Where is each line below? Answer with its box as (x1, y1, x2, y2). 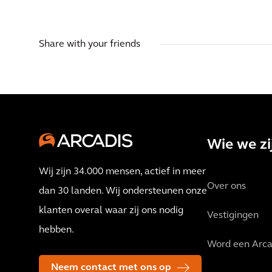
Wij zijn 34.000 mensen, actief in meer (39, 167, 206, 177)
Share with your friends (39, 39, 140, 50)
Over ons (207, 182, 246, 192)
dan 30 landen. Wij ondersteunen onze (39, 186, 207, 197)
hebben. (39, 225, 74, 236)
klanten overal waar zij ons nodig (39, 206, 183, 216)
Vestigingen (207, 211, 259, 221)
